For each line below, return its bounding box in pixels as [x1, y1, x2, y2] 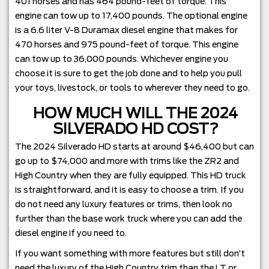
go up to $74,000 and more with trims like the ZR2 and [15, 156, 239, 166]
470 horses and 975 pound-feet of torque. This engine [15, 39, 238, 49]
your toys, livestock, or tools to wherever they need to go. [15, 82, 250, 92]
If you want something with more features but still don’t [15, 248, 245, 258]
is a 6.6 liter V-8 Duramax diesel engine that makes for [15, 25, 238, 35]
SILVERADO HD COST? [52, 119, 219, 138]
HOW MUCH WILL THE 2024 [33, 104, 238, 122]
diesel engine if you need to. [15, 228, 127, 238]
